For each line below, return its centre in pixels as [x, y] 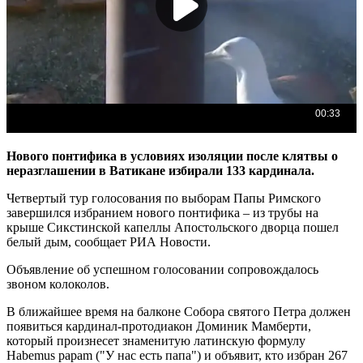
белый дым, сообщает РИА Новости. [109, 241]
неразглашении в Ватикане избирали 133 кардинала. [160, 170]
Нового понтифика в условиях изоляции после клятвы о [172, 156]
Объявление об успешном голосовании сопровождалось [162, 269]
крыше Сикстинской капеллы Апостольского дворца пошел [173, 227]
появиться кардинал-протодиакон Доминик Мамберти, [159, 326]
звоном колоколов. [58, 284]
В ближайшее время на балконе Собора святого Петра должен [179, 311]
